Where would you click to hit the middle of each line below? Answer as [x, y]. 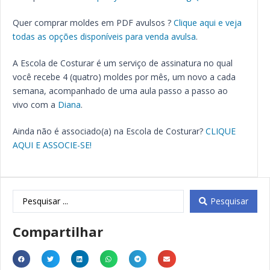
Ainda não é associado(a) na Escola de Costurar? [109, 131]
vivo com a [35, 105]
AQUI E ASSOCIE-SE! [52, 145]
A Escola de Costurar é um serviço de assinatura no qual [123, 63]
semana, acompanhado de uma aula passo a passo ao [120, 91]
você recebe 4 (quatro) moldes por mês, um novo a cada [124, 77]
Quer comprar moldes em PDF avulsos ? [93, 23]
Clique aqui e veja [208, 23]
